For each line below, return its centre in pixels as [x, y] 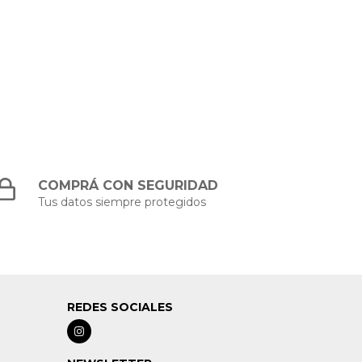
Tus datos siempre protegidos [122, 202]
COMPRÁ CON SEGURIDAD [128, 185]
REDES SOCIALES [120, 307]
